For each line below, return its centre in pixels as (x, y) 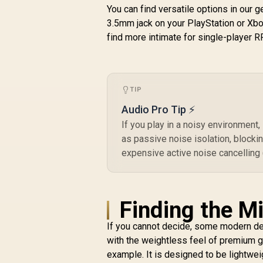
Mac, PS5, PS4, (171, 16)
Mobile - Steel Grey (170, 28)
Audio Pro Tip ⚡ (159, 109)
